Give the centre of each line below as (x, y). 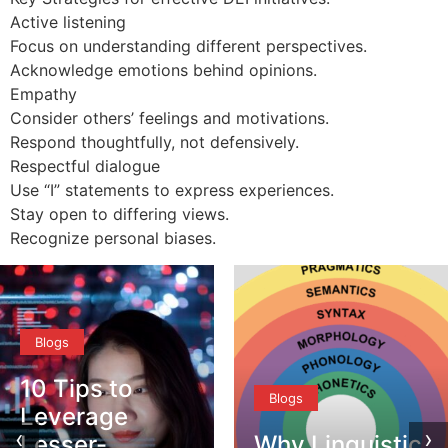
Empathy (43, 94)
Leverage (74, 416)
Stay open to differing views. (119, 214)
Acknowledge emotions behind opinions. (163, 70)
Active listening (68, 22)
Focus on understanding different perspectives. (188, 46)
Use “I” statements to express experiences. (172, 190)
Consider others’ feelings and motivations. (169, 118)
